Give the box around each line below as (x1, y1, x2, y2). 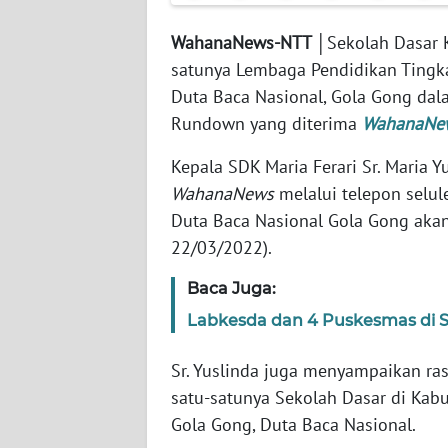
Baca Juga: (187, 279, 276, 299)
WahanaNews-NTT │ (171, 31, 327, 55)
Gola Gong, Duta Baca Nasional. (171, 413, 416, 437)
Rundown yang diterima (171, 112, 362, 136)
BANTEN (40, 100, 90, 118)
